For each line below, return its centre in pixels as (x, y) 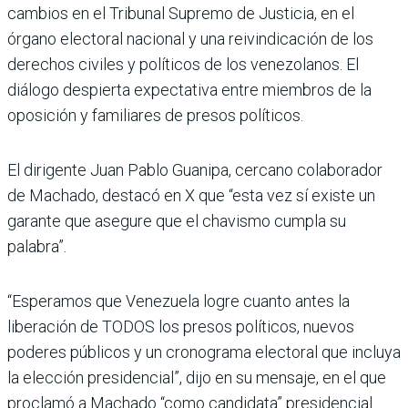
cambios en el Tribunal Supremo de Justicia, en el (181, 14)
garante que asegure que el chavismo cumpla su (177, 221)
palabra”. (37, 247)
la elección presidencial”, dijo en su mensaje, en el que (197, 378)
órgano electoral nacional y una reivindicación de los (190, 39)
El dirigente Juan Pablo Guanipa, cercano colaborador (195, 170)
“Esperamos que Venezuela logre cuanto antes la (178, 301)
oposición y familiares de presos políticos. (155, 116)
